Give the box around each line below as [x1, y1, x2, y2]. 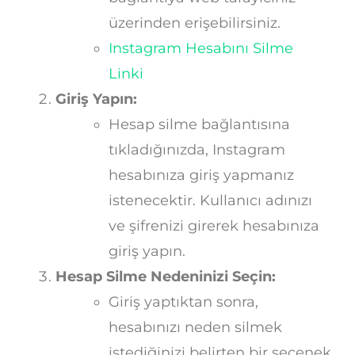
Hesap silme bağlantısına [109, 116, 290, 134]
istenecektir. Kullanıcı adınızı [109, 192, 312, 210]
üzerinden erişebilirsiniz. [109, 14, 281, 32]
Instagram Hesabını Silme [109, 40, 293, 58]
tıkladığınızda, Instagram [109, 141, 285, 159]
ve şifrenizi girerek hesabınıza [109, 217, 319, 235]
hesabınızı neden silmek [109, 319, 282, 337]
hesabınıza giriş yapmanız [109, 166, 294, 185]
